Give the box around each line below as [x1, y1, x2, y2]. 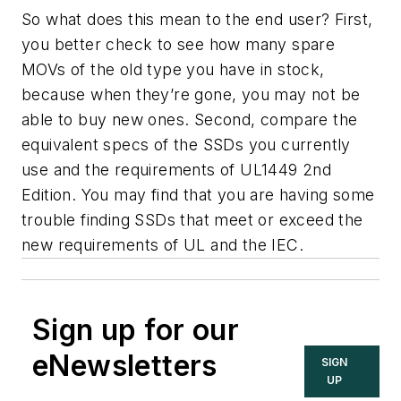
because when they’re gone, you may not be [21, 85, 361, 105]
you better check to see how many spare [21, 35, 336, 55]
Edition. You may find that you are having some [21, 185, 375, 205]
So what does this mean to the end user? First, [21, 10, 373, 30]
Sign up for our [32, 312, 239, 348]
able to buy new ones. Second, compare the [21, 110, 363, 130]
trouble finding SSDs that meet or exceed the [21, 210, 363, 230]
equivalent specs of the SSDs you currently [21, 135, 351, 155]
